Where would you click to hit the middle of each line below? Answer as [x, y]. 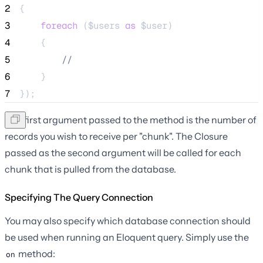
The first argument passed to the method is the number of [131, 119]
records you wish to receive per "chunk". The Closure [116, 136]
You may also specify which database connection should [128, 220]
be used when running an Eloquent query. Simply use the [127, 237]
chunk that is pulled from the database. [90, 169]
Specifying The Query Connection [79, 197]
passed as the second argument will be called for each [123, 152]
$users [104, 25]
